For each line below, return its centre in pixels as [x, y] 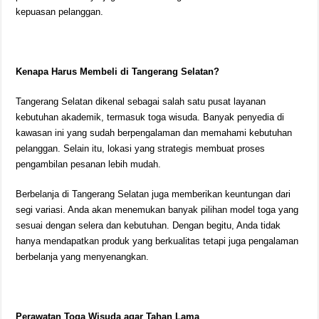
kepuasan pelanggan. [60, 12]
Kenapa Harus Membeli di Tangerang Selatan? [118, 72]
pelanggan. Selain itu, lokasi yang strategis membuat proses [141, 148]
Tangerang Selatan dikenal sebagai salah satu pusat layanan [141, 101]
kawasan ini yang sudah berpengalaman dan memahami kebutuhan [154, 133]
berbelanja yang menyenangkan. [83, 257]
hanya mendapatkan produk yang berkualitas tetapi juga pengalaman [157, 241]
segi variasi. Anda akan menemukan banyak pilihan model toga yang [157, 210]
